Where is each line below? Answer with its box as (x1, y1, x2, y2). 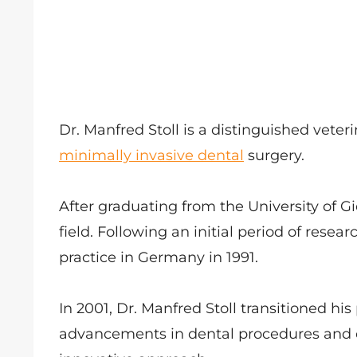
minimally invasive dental (59, 147, 244, 164)
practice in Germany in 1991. (59, 249, 266, 266)
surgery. (244, 147, 304, 164)
